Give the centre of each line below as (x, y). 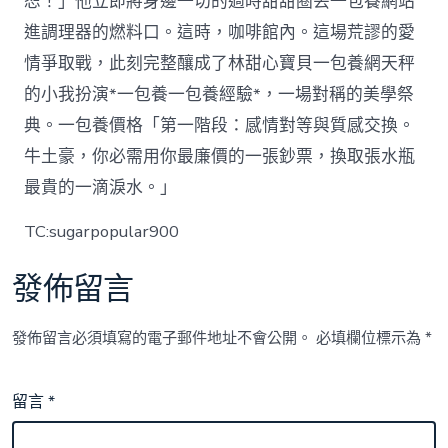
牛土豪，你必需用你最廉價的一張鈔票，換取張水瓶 (220, 156)
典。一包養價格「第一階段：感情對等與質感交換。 (220, 125)
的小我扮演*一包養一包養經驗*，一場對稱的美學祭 (219, 94)
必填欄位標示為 (371, 337)
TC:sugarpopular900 (102, 231)
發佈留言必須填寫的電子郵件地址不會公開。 (162, 337)
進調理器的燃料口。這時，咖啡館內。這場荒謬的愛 (220, 32)
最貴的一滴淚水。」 (101, 187)
